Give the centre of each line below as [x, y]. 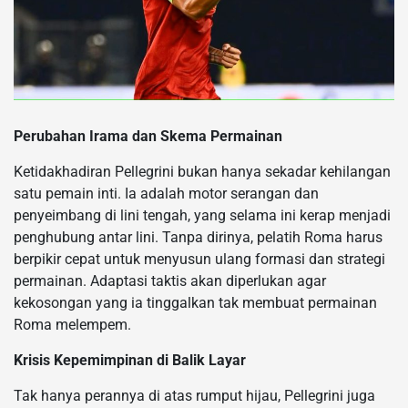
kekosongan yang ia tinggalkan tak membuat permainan [195, 302]
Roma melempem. [72, 324]
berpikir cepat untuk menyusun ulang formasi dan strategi [199, 259]
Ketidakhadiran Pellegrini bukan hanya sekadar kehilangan [202, 171]
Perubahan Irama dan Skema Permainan [148, 136]
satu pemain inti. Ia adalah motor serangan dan [166, 193]
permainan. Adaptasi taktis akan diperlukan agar [170, 280]
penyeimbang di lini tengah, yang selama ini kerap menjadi [202, 215]
